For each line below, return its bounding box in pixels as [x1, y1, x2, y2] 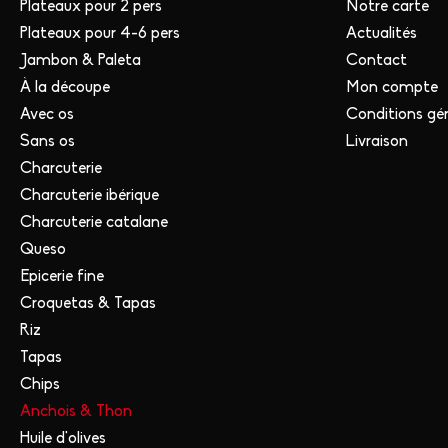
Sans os [20, 133, 75, 150]
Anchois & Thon [20, 403, 132, 420]
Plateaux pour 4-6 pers [20, 25, 180, 42]
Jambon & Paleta [20, 52, 141, 69]
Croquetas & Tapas [20, 295, 156, 312]
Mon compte [346, 79, 438, 96]
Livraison [346, 133, 408, 150]
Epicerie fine [20, 268, 104, 285]
